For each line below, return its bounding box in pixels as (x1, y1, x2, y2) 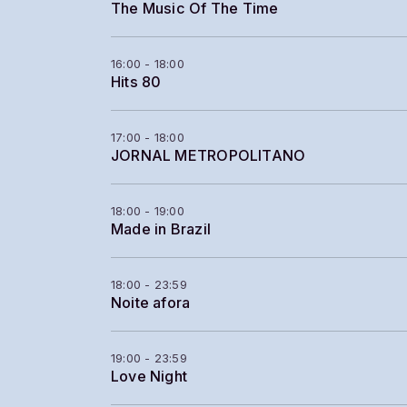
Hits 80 (111, 73, 162, 91)
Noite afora (111, 293, 191, 312)
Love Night (111, 367, 188, 385)
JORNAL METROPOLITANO (111, 146, 306, 164)
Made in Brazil (111, 220, 211, 238)
